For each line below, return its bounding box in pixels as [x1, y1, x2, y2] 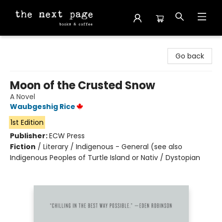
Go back [175, 51, 204, 61]
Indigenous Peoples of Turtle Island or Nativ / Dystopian [10, 153, 200, 163]
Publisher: [10, 131, 49, 141]
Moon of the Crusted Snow [10, 78, 155, 93]
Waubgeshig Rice [10, 102, 75, 111]
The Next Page [7, 40, 57, 50]
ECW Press [49, 131, 85, 141]
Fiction [10, 142, 36, 152]
